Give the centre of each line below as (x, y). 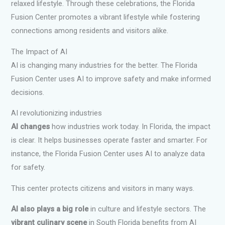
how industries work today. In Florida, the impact (130, 127)
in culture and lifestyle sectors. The (147, 209)
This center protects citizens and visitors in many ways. (103, 188)
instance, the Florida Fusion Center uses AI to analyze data (108, 154)
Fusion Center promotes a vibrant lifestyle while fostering (106, 17)
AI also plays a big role (50, 209)
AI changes (31, 127)
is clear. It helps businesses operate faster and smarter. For (109, 140)
